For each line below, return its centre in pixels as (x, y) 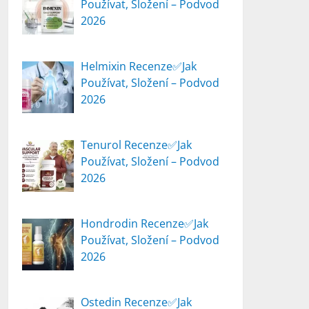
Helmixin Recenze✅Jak (139, 66)
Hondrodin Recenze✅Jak (145, 223)
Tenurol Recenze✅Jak (137, 145)
